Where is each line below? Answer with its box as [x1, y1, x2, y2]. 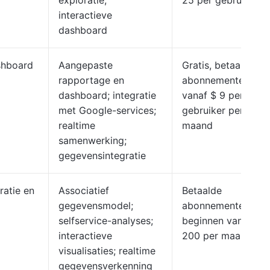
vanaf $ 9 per [182, 89, 243, 101]
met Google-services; [58, 104, 156, 116]
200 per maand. [182, 230, 254, 242]
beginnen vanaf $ [182, 215, 261, 227]
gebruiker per [182, 104, 243, 116]
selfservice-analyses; [58, 215, 153, 227]
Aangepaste [58, 59, 113, 71]
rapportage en [58, 74, 124, 86]
